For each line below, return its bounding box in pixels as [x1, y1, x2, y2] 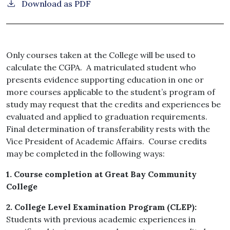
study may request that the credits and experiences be [6, 99, 221, 110]
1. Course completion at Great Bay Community [6, 169, 197, 180]
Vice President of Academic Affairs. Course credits [6, 136, 207, 147]
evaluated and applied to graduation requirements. [6, 111, 209, 122]
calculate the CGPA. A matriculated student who [6, 62, 196, 73]
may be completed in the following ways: [6, 148, 165, 159]
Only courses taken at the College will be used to [6, 50, 196, 61]
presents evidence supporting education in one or [6, 74, 204, 85]
